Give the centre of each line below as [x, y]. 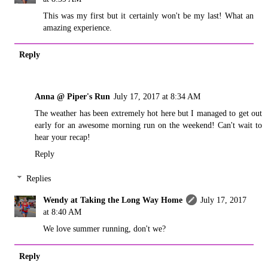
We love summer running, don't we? [105, 229]
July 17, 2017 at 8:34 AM [157, 96]
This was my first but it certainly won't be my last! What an [148, 15]
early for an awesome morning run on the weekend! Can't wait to [148, 125]
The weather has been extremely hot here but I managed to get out [148, 113]
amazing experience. [78, 27]
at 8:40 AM [63, 212]
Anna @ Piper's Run [72, 96]
